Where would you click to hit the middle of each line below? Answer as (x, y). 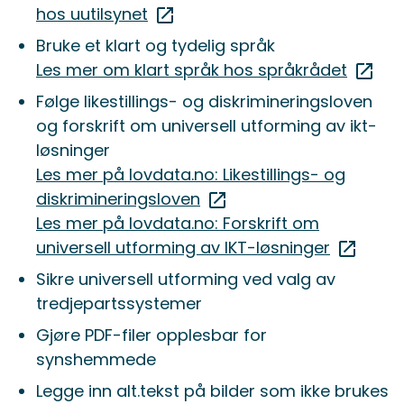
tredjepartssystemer (119, 304)
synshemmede (96, 360)
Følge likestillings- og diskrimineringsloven (204, 102)
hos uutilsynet (92, 14)
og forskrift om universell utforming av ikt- (207, 126)
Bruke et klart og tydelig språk (156, 46)
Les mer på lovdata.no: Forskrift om (178, 224)
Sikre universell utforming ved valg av (186, 280)
